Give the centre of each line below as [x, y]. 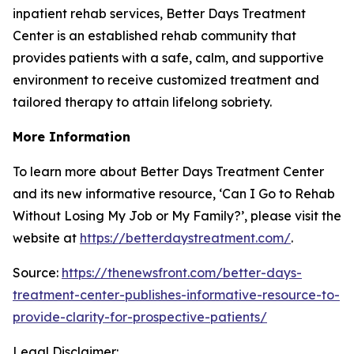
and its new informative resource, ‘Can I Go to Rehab [174, 194]
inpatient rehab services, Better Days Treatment [159, 13]
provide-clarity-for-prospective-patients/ [140, 317]
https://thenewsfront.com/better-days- [182, 273]
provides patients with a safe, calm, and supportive [168, 58]
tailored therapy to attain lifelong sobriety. [142, 102]
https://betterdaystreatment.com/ [185, 238]
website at [46, 238]
